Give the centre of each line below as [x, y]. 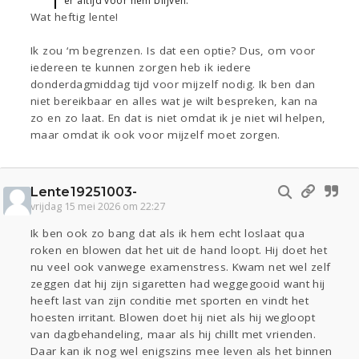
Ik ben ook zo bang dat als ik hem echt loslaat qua [168, 234]
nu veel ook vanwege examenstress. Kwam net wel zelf [181, 267]
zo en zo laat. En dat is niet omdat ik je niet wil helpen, [178, 118]
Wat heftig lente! [75, 17]
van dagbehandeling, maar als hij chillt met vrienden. [173, 335]
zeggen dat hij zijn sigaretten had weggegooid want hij [178, 284]
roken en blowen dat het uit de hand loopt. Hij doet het [179, 250]
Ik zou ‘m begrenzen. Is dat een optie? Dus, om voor [173, 51]
